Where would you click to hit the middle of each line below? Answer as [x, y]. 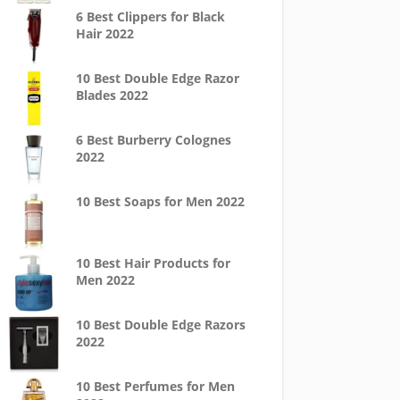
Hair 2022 [104, 33]
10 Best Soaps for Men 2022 [160, 201]
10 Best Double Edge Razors [160, 325]
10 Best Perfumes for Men [155, 386]
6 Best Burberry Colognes [153, 140]
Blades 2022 [112, 95]
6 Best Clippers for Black [150, 17]
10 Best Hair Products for [153, 263]
